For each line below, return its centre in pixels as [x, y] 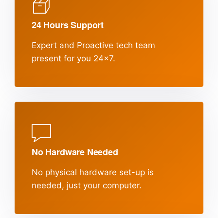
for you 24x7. [88, 59]
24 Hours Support [68, 25]
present [46, 59]
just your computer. [103, 186]
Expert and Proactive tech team [93, 45]
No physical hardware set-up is [93, 173]
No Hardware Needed [75, 152]
